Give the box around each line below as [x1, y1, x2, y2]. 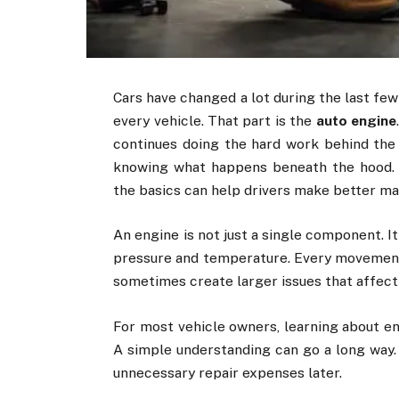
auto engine [315, 112, 397, 130]
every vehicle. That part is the [113, 112, 316, 130]
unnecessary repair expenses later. [113, 363, 343, 381]
